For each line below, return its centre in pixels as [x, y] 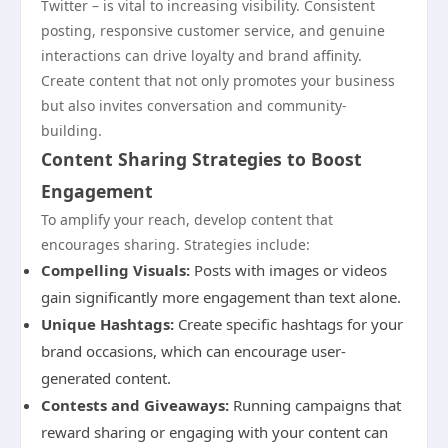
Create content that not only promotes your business [218, 80]
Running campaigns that [315, 405]
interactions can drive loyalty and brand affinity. [201, 55]
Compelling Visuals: [115, 270]
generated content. [106, 378]
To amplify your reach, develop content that [187, 219]
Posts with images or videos [288, 270]
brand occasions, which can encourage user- [193, 351]
